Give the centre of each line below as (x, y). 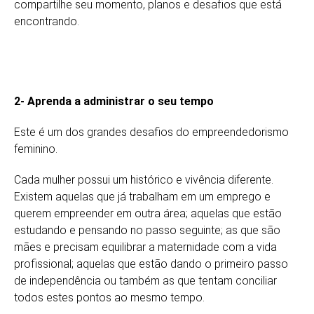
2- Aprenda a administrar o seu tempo (114, 101)
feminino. (36, 149)
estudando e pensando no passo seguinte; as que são (147, 230)
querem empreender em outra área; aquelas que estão (148, 213)
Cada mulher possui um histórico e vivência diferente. (144, 179)
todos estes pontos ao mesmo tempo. (109, 297)
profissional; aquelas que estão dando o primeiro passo (151, 264)
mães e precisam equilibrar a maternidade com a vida (145, 247)
